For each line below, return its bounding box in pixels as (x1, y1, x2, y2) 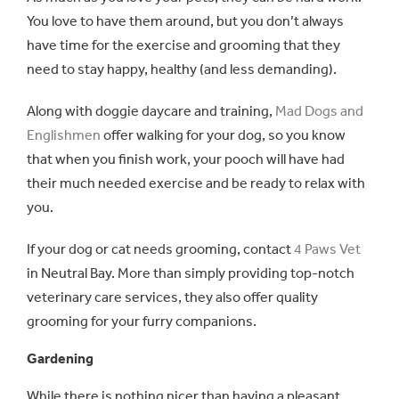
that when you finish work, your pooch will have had (27, 150, 345, 168)
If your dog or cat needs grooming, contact (27, 240, 294, 258)
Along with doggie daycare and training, (27, 102, 275, 120)
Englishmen (27, 126, 101, 144)
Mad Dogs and (275, 102, 363, 120)
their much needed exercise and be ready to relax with (27, 174, 365, 192)
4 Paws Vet (294, 240, 361, 258)
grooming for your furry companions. (27, 312, 256, 330)
